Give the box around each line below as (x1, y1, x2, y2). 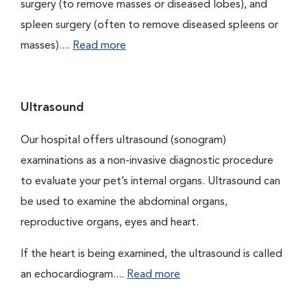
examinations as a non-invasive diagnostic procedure (21, 156, 273, 167)
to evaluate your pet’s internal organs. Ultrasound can (21, 176, 280, 188)
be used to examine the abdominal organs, (21, 197, 228, 208)
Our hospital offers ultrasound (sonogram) (21, 135, 226, 147)
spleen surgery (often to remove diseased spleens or (21, 20, 278, 32)
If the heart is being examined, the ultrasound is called (21, 249, 282, 260)
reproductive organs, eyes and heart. (21, 217, 199, 229)
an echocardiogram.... (21, 269, 127, 281)
